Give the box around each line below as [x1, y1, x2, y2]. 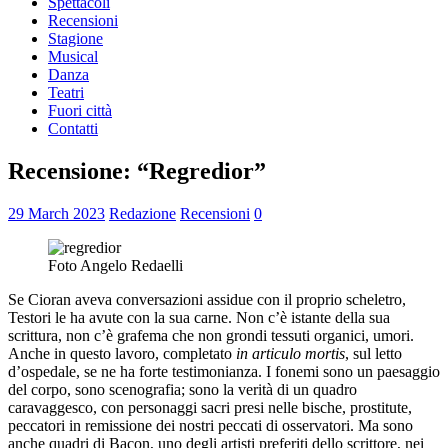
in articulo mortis [236, 344, 345, 362]
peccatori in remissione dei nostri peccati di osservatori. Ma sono [8, 416, 413, 434]
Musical [48, 48, 98, 65]
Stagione [48, 30, 103, 47]
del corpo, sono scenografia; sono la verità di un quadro [8, 380, 357, 398]
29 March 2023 [8, 204, 105, 222]
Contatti [48, 120, 98, 137]
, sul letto [345, 344, 402, 362]
